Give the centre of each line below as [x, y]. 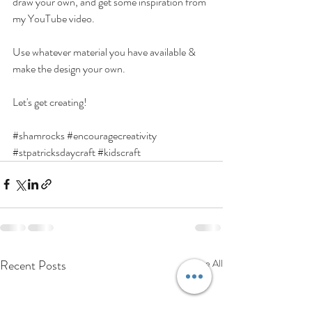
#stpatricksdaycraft [54, 152]
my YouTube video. [54, 18]
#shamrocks [39, 135]
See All [209, 263]
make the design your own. [70, 68]
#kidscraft [119, 152]
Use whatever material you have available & [105, 52]
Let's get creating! [50, 102]
